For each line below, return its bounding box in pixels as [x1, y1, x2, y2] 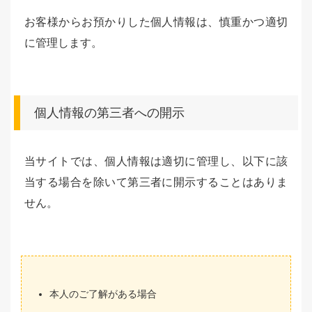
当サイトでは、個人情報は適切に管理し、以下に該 [24, 155, 288, 167]
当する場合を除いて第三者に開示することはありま [24, 176, 288, 188]
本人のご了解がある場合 [49, 288, 157, 299]
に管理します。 [24, 37, 102, 49]
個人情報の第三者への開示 [34, 106, 185, 120]
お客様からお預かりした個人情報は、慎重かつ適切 [24, 16, 288, 28]
